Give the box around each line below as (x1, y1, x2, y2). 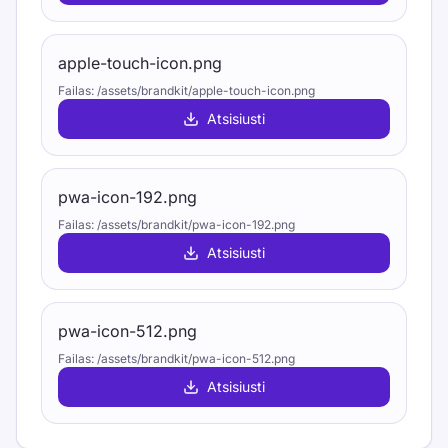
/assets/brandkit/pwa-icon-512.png (97, 351, 295, 366)
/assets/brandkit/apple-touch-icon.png (97, 83, 315, 98)
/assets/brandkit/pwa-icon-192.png (97, 217, 295, 232)
